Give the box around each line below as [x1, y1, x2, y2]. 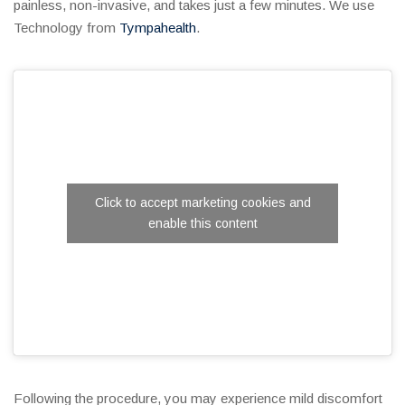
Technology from [14, 20, 119, 36]
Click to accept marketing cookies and [94, 194, 311, 210]
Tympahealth [119, 20, 196, 36]
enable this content [147, 215, 258, 231]
